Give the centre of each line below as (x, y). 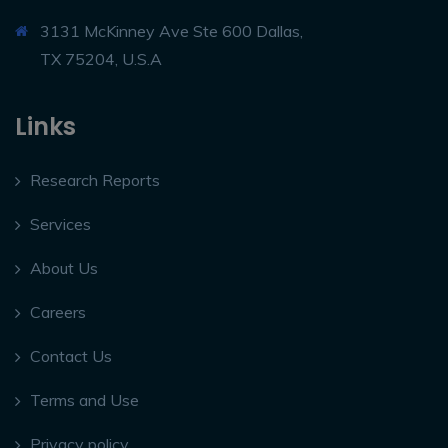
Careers (58, 311)
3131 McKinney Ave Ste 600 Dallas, (171, 30)
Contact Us (71, 355)
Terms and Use (84, 399)
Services (60, 223)
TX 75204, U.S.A (101, 58)
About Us (64, 267)
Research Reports (95, 179)
